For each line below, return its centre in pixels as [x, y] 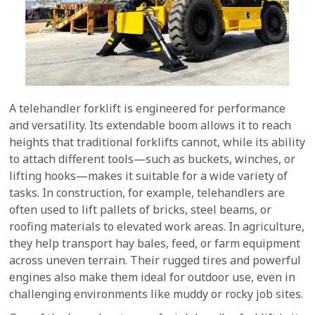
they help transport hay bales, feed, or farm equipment [155, 243]
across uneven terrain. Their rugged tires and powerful [155, 260]
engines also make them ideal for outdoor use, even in [153, 277]
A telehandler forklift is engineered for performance [148, 108]
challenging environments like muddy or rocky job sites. [156, 294]
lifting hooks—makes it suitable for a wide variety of [149, 176]
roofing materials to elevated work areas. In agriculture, [157, 226]
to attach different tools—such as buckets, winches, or [153, 159]
